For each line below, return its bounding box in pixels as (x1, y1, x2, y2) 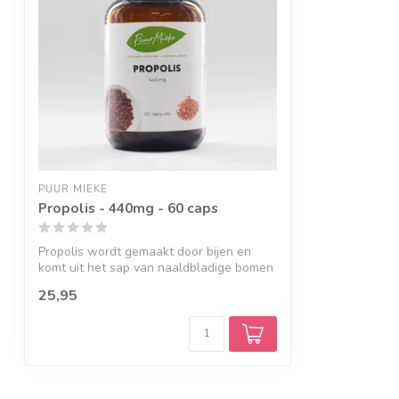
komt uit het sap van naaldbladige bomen (38, 258, 273, 276)
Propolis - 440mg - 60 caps (38, 198, 218, 217)
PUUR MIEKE (38, 182, 108, 196)
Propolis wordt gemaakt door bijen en (38, 242, 251, 260)
